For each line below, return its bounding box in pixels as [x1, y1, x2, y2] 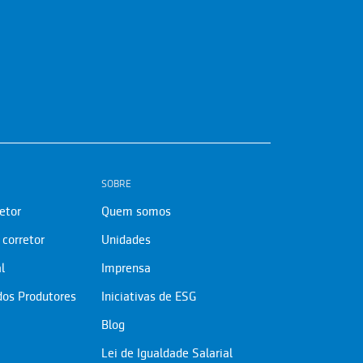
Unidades [100, 233, 151, 247]
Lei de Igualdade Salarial [100, 346, 233, 361]
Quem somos [100, 204, 171, 219]
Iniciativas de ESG [100, 289, 196, 304]
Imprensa [100, 261, 151, 275]
